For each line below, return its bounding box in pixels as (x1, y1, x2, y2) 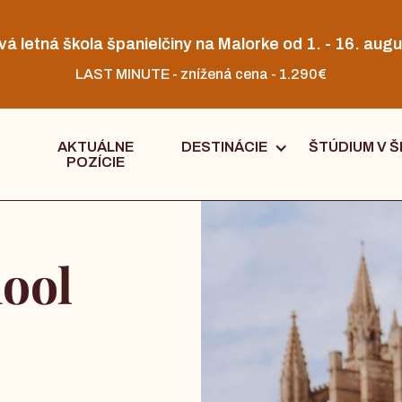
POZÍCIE (66, 154, 125, 170)
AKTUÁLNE (57, 139, 134, 155)
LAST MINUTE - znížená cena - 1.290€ (75, 66, 327, 83)
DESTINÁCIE (180, 139, 267, 155)
